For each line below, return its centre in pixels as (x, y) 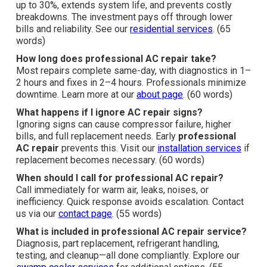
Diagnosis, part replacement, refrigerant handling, (118, 244)
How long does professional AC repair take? (116, 59)
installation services (199, 148)
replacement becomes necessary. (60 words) (110, 160)
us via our (37, 214)
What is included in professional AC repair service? (131, 232)
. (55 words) (137, 214)
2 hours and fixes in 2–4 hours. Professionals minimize (131, 83)
